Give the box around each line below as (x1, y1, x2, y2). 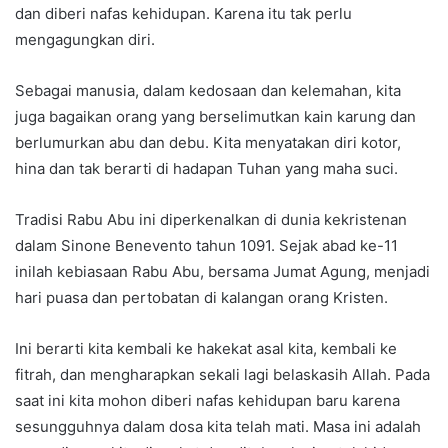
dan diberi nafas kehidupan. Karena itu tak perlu (15, 4, 352, 24)
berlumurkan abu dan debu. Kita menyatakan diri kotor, (15, 133, 401, 153)
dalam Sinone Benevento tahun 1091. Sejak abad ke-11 (15, 236, 398, 256)
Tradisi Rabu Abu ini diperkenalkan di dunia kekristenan (15, 210, 407, 230)
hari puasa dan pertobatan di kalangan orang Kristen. (15, 288, 388, 308)
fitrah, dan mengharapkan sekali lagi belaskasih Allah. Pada (15, 365, 430, 385)
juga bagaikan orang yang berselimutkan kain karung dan (15, 107, 416, 127)
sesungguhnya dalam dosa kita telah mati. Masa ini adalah (15, 417, 421, 437)
